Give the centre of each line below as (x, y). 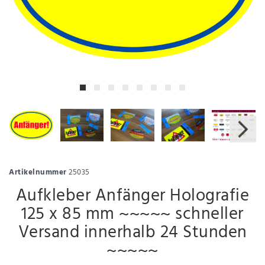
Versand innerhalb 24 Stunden (132, 233)
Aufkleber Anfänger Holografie (132, 196)
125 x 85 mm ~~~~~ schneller (132, 214)
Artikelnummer (38, 172)
